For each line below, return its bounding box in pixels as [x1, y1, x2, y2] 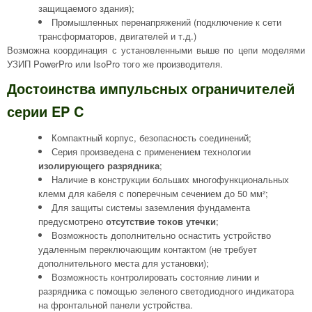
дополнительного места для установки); [38, 256, 209, 270]
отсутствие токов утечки [106, 214, 216, 228]
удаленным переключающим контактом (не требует [38, 242, 257, 256]
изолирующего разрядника [38, 159, 159, 172]
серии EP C [7, 101, 84, 121]
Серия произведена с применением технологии [52, 145, 251, 158]
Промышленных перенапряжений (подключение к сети [52, 15, 281, 29]
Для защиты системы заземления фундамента [52, 201, 250, 214]
